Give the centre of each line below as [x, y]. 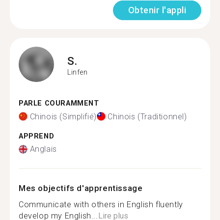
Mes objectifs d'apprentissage [81, 188]
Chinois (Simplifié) [63, 116]
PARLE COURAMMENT [59, 103]
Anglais [43, 149]
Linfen [78, 72]
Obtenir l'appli [157, 10]
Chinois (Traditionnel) [147, 116]
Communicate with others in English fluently [101, 205]
